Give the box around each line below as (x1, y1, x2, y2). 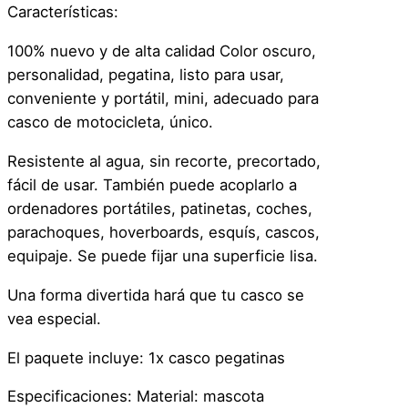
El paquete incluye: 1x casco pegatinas (7, 348, 285, 367)
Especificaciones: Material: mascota (7, 387, 264, 406)
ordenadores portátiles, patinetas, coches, (7, 199, 312, 219)
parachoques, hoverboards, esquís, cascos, (7, 223, 320, 242)
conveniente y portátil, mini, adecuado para (7, 89, 319, 108)
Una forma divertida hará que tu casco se (7, 285, 304, 304)
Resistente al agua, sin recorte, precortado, (7, 152, 321, 171)
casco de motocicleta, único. (7, 113, 213, 132)
